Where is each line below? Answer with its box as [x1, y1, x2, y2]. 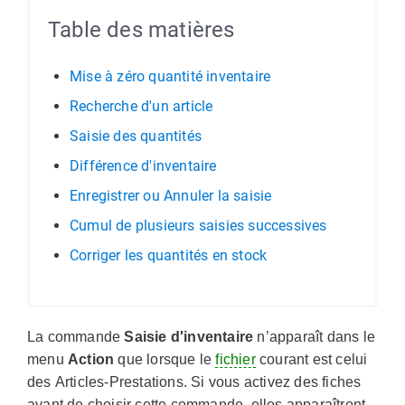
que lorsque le [114, 352, 216, 367]
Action [68, 352, 115, 367]
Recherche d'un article [70, 98, 213, 115]
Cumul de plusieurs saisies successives [70, 217, 327, 234]
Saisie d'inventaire [124, 329, 254, 344]
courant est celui [255, 352, 368, 367]
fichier [215, 352, 256, 367]
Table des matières [48, 17, 235, 42]
